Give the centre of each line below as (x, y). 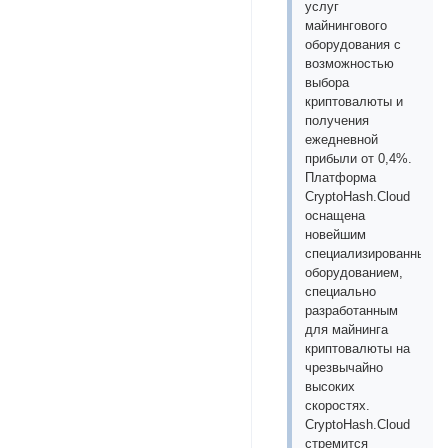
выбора (327, 82)
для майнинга (347, 329)
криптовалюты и (354, 101)
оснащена (335, 215)
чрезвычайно (344, 367)
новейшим (336, 234)
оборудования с (353, 44)
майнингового (346, 25)
